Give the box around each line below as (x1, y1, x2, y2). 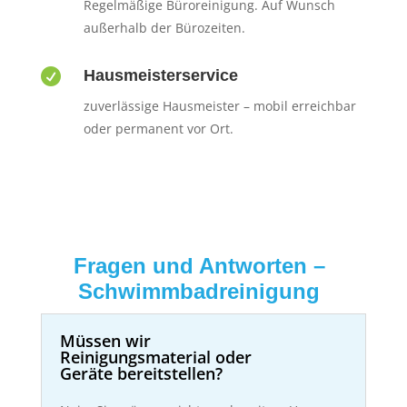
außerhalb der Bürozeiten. (83, 18, 245, 36)
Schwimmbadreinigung (78, 278, 321, 303)
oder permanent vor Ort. (83, 119, 233, 137)
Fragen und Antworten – (73, 253, 325, 278)
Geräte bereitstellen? (59, 362, 223, 384)
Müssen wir (59, 329, 151, 352)
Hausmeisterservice (83, 65, 238, 84)
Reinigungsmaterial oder (59, 345, 252, 368)
